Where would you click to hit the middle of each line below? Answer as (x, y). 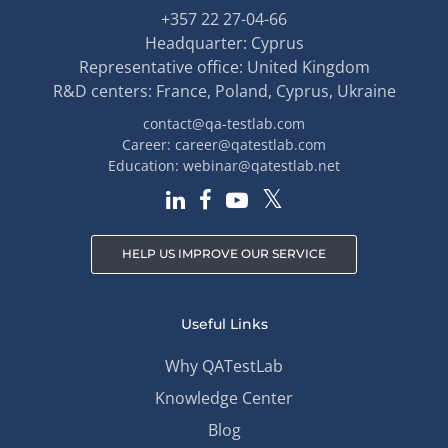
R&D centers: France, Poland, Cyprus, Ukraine (224, 90)
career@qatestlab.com (250, 144)
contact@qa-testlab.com (224, 123)
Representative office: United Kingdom (224, 66)
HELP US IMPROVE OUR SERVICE (224, 254)
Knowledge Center (224, 397)
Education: (145, 165)
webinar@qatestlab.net (261, 165)
